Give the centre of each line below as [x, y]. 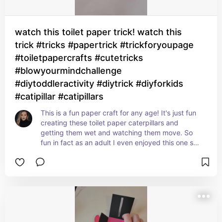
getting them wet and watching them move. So [117, 133]
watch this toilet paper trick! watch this [98, 32]
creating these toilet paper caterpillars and [110, 123]
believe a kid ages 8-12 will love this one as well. [119, 152]
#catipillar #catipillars [59, 96]
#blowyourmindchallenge [68, 71]
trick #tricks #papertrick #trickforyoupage [104, 45]
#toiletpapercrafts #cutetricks [79, 58]
